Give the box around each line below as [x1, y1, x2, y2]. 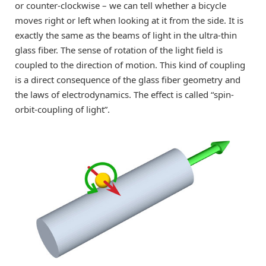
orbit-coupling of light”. [15, 103, 110, 115]
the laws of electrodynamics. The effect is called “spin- [15, 88, 234, 100]
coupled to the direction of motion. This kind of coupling [15, 58, 245, 71]
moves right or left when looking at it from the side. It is [15, 14, 243, 26]
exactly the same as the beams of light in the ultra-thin [15, 28, 237, 41]
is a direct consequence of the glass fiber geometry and [15, 73, 240, 85]
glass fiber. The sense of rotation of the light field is [15, 43, 223, 56]
